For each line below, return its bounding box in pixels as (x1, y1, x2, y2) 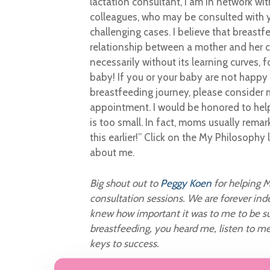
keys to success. (89, 237, 159, 250)
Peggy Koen (160, 177, 212, 189)
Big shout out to (89, 177, 160, 189)
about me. (89, 146, 134, 159)
